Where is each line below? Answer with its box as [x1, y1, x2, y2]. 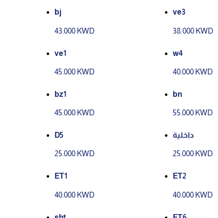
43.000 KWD [54, 26, 94, 35]
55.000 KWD [173, 109, 213, 117]
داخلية [173, 131, 194, 140]
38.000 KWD [173, 26, 214, 35]
